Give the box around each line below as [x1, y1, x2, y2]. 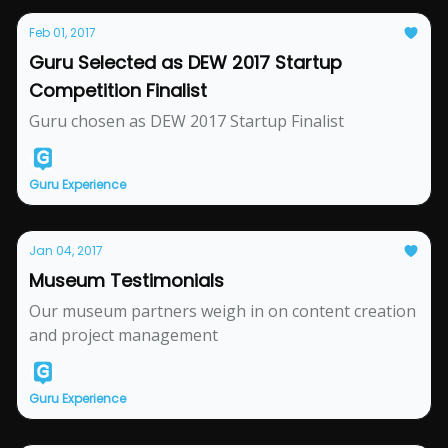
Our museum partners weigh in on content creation [29, 300, 416, 322]
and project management [29, 324, 218, 346]
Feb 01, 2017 [29, 24, 96, 41]
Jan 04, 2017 [29, 242, 103, 259]
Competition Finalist [29, 78, 207, 103]
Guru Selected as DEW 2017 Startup [29, 50, 342, 75]
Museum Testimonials [29, 268, 224, 293]
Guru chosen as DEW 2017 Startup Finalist [29, 110, 344, 132]
